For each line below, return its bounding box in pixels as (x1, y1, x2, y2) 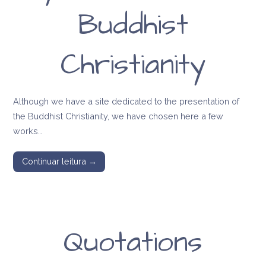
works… (13, 125, 43, 136)
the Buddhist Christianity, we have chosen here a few (13, 110, 224, 121)
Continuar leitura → (21, 156, 97, 167)
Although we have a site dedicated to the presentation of (13, 96, 240, 106)
